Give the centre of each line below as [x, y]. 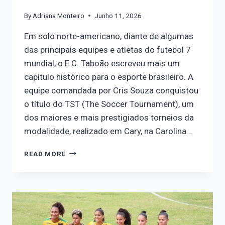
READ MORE [45, 153]
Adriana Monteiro [59, 15]
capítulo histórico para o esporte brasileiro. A [109, 77]
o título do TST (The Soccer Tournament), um [109, 104]
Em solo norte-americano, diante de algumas [109, 36]
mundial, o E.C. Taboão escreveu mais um [102, 63]
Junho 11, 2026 [118, 15]
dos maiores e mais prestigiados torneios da [109, 117]
